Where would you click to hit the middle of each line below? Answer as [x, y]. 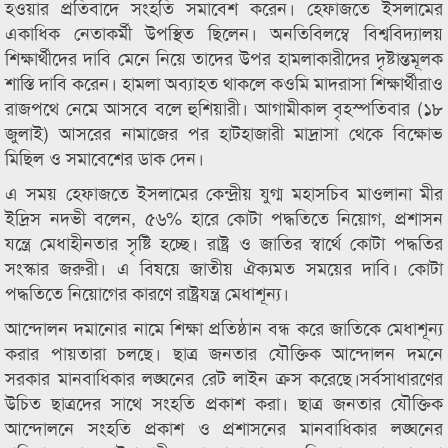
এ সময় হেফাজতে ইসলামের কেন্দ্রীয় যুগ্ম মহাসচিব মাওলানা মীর [224, 192]
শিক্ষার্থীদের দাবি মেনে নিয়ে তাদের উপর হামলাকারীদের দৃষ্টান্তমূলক [224, 57]
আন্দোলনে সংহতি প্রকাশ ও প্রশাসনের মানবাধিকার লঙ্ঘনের [224, 427]
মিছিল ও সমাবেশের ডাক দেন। [104, 157]
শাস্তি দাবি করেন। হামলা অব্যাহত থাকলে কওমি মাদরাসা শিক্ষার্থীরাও [224, 82]
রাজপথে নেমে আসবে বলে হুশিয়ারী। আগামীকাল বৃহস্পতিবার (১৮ [224, 107]
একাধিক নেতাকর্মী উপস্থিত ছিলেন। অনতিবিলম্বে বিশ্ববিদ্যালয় [224, 32]
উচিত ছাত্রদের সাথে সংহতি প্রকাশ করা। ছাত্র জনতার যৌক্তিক [224, 402]
